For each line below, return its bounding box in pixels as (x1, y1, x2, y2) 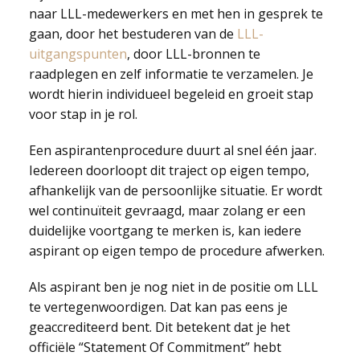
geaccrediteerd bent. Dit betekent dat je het (28, 318, 290, 336)
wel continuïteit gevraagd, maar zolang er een (28, 202, 305, 219)
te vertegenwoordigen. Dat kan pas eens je (28, 298, 288, 316)
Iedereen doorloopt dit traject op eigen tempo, (28, 162, 309, 179)
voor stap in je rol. (28, 105, 137, 123)
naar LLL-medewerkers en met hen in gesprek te (28, 5, 323, 22)
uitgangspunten (28, 45, 127, 63)
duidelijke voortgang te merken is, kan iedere (28, 222, 301, 239)
